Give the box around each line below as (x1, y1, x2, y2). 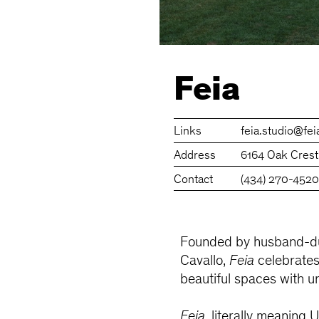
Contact (174, 174, 214, 187)
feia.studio (241, 125, 294, 138)
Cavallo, (180, 253, 230, 269)
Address (174, 150, 216, 162)
